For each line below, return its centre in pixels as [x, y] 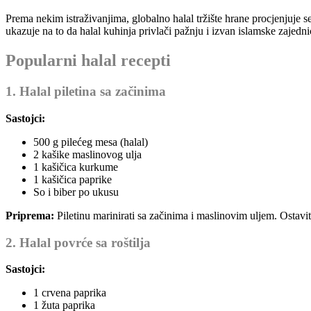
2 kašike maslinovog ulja [87, 154]
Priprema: [30, 215]
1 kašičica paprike [73, 179]
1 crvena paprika [70, 293]
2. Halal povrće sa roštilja [78, 242]
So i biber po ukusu [76, 192]
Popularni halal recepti [88, 61]
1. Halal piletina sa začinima [86, 92]
